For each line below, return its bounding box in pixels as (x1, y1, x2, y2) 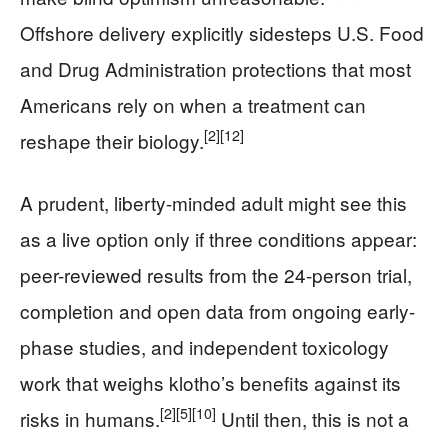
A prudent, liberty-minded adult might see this (20, 188, 407, 216)
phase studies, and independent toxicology (20, 332, 389, 360)
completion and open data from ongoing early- (20, 296, 415, 324)
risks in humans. (20, 404, 160, 432)
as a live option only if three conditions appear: (20, 224, 417, 252)
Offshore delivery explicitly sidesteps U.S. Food (20, 18, 424, 46)
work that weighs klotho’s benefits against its (20, 368, 401, 396)
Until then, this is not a (216, 404, 409, 432)
